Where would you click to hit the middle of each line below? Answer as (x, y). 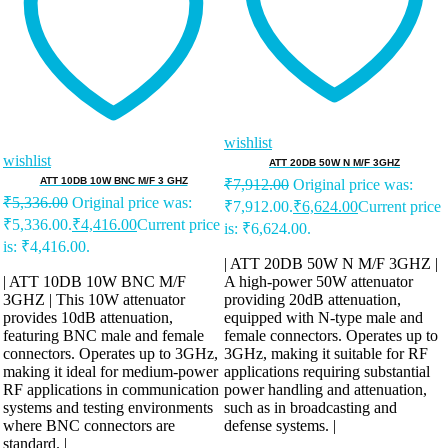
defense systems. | (280, 425)
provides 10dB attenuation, (88, 317)
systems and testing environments (108, 407)
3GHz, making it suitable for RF (326, 353)
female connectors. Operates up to (331, 335)
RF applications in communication (111, 389)
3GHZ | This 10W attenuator (94, 299)
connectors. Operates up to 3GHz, (110, 353)
